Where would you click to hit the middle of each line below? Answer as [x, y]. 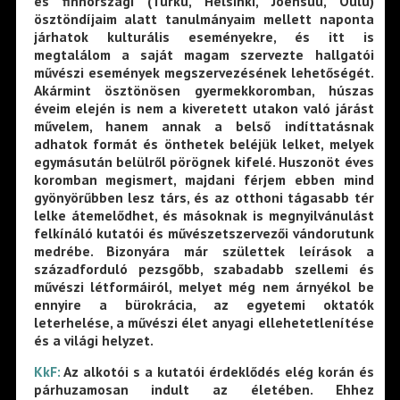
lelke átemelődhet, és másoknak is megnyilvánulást [204, 215]
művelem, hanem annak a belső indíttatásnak [204, 125]
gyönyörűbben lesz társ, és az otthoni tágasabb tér [204, 197]
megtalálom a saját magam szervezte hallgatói [204, 54]
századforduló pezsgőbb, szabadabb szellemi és [204, 268]
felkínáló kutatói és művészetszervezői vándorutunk [204, 233]
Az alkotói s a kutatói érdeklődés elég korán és [219, 372]
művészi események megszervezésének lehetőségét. [204, 72]
